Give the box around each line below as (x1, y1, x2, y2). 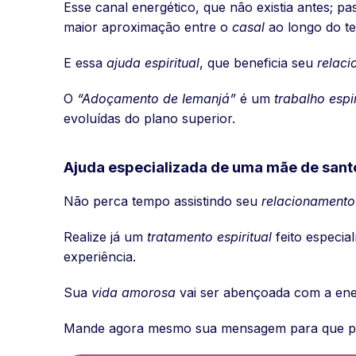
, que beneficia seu (199, 54, 317, 71)
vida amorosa (91, 284, 176, 301)
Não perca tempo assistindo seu (64, 193, 261, 210)
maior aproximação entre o (64, 18, 232, 35)
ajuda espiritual (106, 54, 199, 71)
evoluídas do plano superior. (64, 110, 235, 126)
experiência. (64, 249, 136, 265)
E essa (64, 54, 106, 71)
